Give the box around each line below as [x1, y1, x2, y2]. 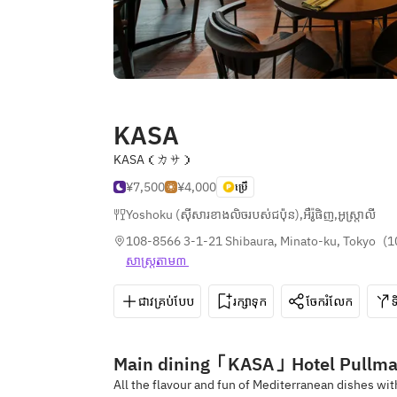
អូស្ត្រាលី [338, 206, 376, 222]
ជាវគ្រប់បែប [138, 293, 194, 309]
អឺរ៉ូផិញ [303, 206, 334, 222]
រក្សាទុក [233, 293, 267, 309]
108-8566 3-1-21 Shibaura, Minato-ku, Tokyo [126, 233, 376, 249]
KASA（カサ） [113, 152, 194, 167]
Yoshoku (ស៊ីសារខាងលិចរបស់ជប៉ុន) [126, 206, 300, 222]
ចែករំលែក [306, 293, 353, 309]
